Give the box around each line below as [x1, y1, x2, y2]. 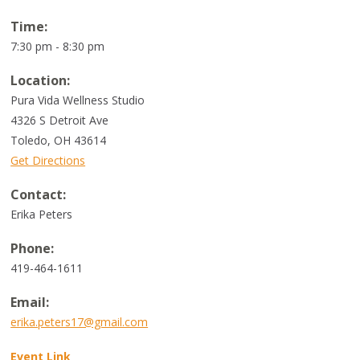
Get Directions [10, 153, 86, 168]
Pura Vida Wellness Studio [10, 92, 145, 108]
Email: [10, 293, 50, 311]
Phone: [10, 239, 55, 257]
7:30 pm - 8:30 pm [10, 39, 105, 54]
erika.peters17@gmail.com [10, 314, 149, 329]
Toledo [10, 133, 48, 148]
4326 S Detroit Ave [10, 112, 109, 128]
